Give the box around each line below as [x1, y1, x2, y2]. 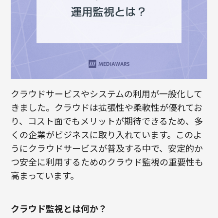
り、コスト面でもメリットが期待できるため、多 [11, 114, 203, 127]
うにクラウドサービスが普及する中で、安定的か [11, 142, 203, 155]
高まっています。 [11, 169, 79, 182]
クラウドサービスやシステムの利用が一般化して [11, 87, 203, 100]
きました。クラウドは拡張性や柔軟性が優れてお [11, 101, 203, 114]
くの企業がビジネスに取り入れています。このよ [11, 128, 202, 141]
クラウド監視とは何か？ [11, 202, 108, 215]
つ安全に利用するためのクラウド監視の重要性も [11, 155, 204, 168]
